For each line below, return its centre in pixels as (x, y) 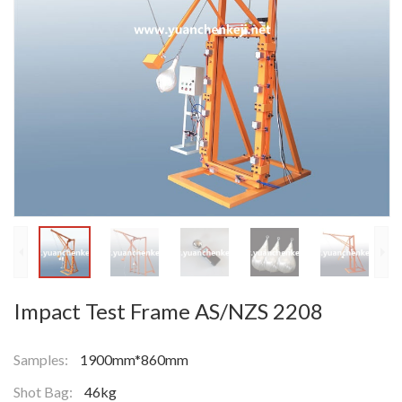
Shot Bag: (44, 392)
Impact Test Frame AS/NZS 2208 (168, 311)
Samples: (42, 359)
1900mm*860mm (134, 359)
